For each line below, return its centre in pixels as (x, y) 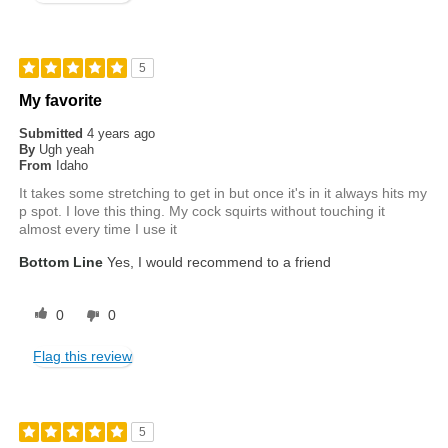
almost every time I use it (98, 228)
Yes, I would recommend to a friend (217, 261)
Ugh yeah (67, 149)
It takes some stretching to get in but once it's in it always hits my (223, 192)
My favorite (61, 100)
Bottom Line (61, 261)
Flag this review (83, 355)
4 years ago (121, 133)
